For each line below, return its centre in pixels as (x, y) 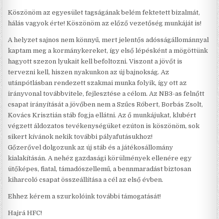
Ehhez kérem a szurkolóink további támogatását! (85, 196)
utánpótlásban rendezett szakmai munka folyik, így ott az (98, 83)
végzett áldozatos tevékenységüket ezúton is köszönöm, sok (104, 126)
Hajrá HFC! (25, 213)
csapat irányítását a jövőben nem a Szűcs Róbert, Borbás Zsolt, (106, 104)
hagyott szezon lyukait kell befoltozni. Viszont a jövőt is (95, 61)
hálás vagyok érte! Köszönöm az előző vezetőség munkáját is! (105, 23)
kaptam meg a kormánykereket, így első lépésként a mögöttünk (108, 50)
